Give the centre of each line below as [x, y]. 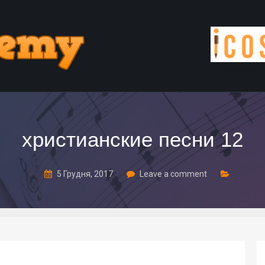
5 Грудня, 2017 [85, 174]
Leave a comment [173, 174]
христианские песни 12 [132, 139]
